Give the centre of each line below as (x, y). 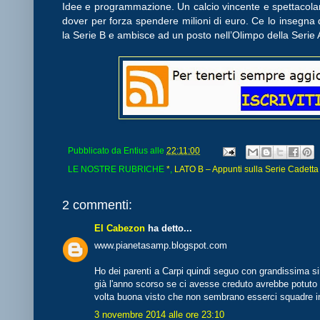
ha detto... (169, 228)
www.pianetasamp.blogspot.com (161, 246)
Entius (136, 151)
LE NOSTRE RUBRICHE (117, 169)
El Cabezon (120, 228)
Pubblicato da (96, 151)
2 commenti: (97, 205)
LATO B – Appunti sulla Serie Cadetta (246, 169)
